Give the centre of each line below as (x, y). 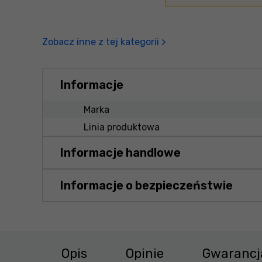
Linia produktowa (122, 127)
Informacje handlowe (120, 153)
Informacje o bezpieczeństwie (146, 185)
